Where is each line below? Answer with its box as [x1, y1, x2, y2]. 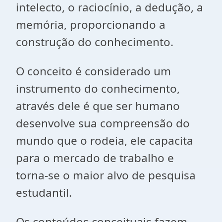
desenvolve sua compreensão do [16, 115, 190, 131]
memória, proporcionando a [16, 17, 166, 32]
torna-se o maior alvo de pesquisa [16, 167, 196, 183]
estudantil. [16, 185, 72, 200]
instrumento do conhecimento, [16, 81, 180, 96]
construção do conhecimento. [16, 34, 173, 50]
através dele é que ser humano [16, 98, 180, 113]
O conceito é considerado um [16, 63, 171, 79]
